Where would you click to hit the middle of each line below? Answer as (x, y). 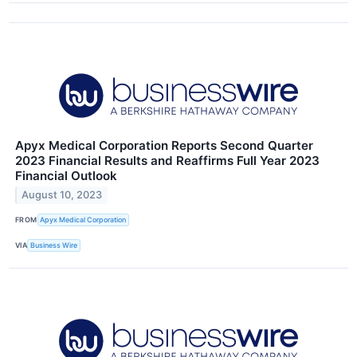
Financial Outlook (66, 175)
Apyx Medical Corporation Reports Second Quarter (164, 145)
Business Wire (54, 245)
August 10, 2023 (62, 195)
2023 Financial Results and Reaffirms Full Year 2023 (167, 160)
